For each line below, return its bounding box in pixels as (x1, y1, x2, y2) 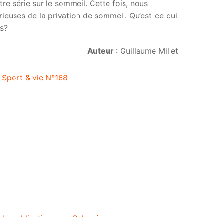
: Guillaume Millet (116, 46, 178, 56)
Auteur (87, 46, 116, 56)
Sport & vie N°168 (2, 73, 68, 83)
